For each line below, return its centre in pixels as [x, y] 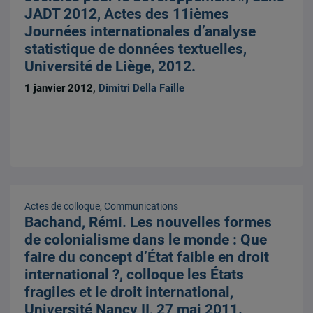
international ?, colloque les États [134, 275]
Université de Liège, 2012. [110, 66]
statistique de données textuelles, [136, 49]
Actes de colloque [63, 206]
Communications [141, 206]
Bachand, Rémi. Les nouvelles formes [148, 223]
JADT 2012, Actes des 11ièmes [127, 14]
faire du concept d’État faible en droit [147, 257]
